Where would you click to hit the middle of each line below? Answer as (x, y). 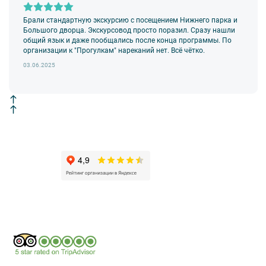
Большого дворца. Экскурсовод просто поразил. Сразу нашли (129, 30)
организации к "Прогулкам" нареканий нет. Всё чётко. (114, 50)
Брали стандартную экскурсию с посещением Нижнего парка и (131, 20)
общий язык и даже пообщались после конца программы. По (128, 40)
